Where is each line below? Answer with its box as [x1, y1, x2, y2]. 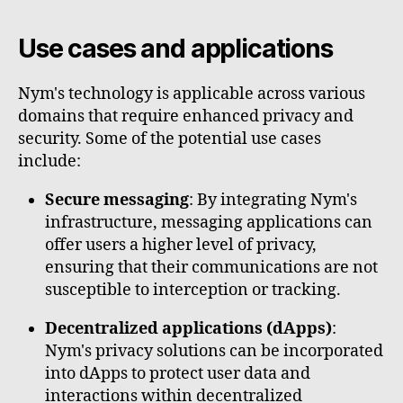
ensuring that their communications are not [45, 257, 378, 279]
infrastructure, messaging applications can [45, 212, 372, 234]
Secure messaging [45, 190, 189, 211]
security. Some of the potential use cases [18, 129, 321, 150]
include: [18, 151, 81, 173]
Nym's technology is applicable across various [18, 84, 365, 105]
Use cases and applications [18, 33, 333, 65]
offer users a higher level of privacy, [45, 235, 317, 256]
